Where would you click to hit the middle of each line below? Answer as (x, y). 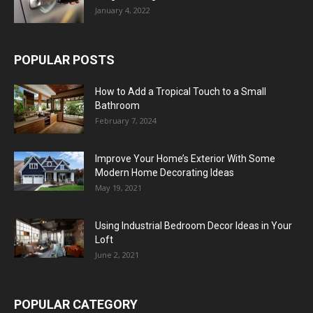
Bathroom (117, 105)
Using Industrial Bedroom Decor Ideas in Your (194, 225)
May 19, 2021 (118, 187)
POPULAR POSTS (64, 59)
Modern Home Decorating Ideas (165, 172)
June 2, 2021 (117, 254)
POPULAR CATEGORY (76, 304)
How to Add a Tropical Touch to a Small (181, 91)
